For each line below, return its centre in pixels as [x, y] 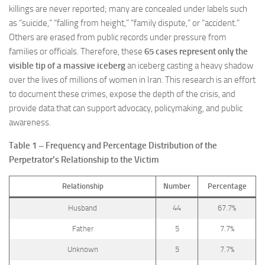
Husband [83, 208]
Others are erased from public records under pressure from [118, 37]
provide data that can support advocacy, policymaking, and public [126, 108]
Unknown [83, 249]
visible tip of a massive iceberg [67, 66]
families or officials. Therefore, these [77, 51]
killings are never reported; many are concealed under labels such [128, 9]
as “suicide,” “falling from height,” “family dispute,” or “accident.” [124, 23]
